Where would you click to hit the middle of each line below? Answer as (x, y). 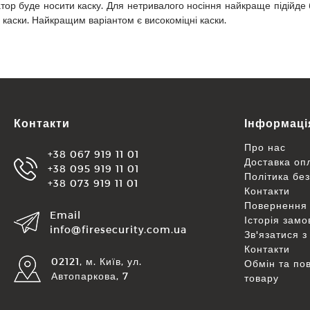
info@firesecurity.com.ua (119, 229)
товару (261, 278)
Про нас (265, 147)
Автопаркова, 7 (90, 276)
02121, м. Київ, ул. (97, 261)
